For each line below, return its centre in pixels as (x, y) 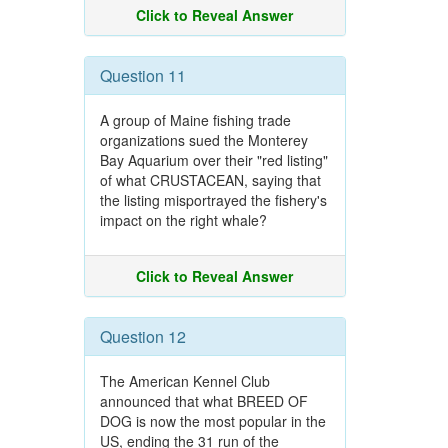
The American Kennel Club (184, 381)
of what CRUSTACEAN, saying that (210, 180)
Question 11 (142, 75)
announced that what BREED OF (203, 401)
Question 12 (142, 336)
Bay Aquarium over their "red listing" (213, 160)
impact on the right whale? (183, 220)
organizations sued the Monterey (203, 140)
